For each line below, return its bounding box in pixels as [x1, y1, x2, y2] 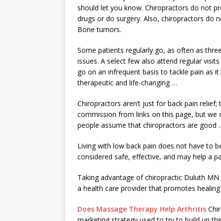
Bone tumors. [77, 25, 121, 34]
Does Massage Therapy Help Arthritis [77, 204, 206, 214]
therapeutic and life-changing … [77, 78, 177, 87]
